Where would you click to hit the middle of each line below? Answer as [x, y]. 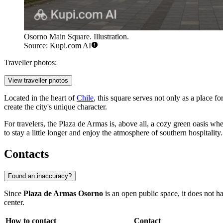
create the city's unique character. [56, 107]
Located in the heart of [40, 98]
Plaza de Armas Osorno [63, 194]
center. [14, 203]
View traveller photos [38, 81]
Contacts [26, 154]
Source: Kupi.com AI [57, 46]
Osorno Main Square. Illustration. [76, 37]
